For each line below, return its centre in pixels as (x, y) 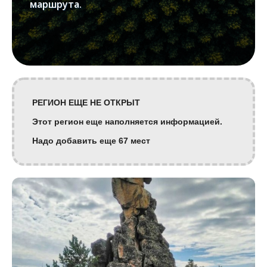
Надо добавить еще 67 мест (91, 140)
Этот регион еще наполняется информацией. (127, 121)
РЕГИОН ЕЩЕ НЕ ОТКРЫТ (86, 102)
